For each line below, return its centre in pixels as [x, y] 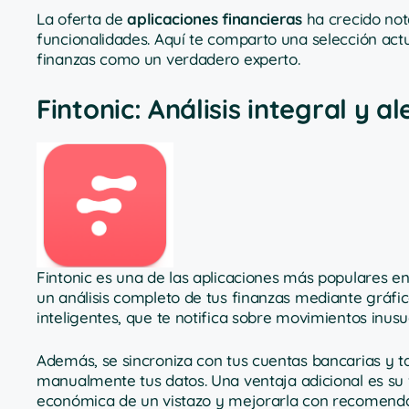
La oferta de [82, 19]
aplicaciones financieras [215, 19]
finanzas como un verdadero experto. [168, 59]
